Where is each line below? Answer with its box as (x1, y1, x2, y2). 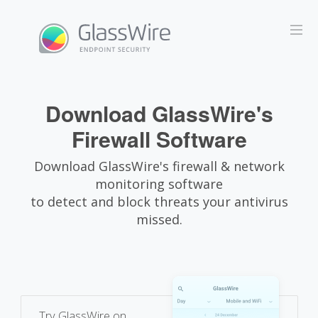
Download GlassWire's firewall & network (33, 158, 285, 175)
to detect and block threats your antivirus (30, 193, 288, 210)
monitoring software (95, 175, 223, 192)
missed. (136, 211, 182, 228)
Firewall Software (71, 124, 247, 154)
